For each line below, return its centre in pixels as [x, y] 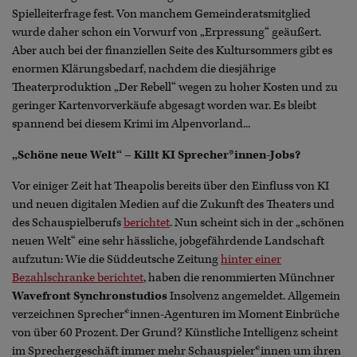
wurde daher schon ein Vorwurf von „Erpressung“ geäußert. [167, 32]
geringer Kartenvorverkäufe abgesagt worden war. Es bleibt [164, 105]
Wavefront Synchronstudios [90, 296]
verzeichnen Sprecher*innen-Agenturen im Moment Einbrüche [176, 314]
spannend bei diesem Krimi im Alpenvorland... [131, 124]
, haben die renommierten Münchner [239, 277]
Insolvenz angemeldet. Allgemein [254, 296]
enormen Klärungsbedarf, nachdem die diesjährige [144, 69]
